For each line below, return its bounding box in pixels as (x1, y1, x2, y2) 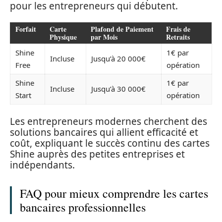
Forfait (15, 24, 36, 35)
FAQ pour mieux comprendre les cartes (20, 185, 208, 201)
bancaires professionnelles (20, 199, 146, 215)
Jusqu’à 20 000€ (91, 54, 146, 64)
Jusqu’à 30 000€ (91, 84, 146, 94)
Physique (50, 32, 77, 43)
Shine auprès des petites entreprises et (10, 147, 185, 161)
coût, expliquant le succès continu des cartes (10, 136, 210, 150)
